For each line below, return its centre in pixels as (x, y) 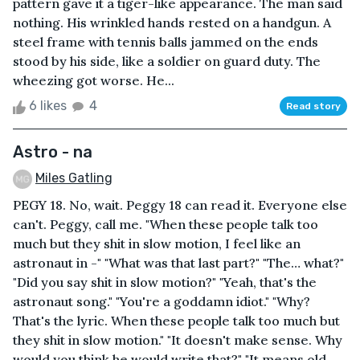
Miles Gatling (74, 178)
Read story (313, 106)
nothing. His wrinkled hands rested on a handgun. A (172, 23)
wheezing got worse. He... (94, 81)
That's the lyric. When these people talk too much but (176, 321)
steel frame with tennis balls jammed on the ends (166, 42)
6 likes (48, 106)
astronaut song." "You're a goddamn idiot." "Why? (162, 302)
